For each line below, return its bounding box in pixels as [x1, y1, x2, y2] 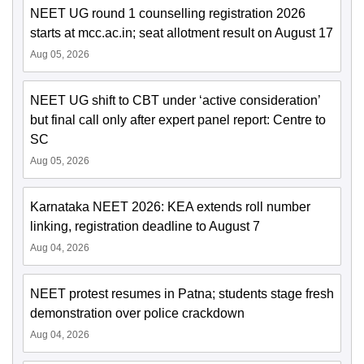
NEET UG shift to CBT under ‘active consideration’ [30, 93, 320, 108]
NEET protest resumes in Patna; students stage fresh [30, 287, 334, 301]
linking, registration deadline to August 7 [30, 219, 260, 234]
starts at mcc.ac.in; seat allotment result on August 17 [30, 26, 333, 41]
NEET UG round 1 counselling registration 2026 [30, 6, 305, 21]
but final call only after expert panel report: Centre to [30, 113, 326, 128]
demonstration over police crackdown [30, 306, 245, 321]
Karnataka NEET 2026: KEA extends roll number [30, 200, 310, 214]
